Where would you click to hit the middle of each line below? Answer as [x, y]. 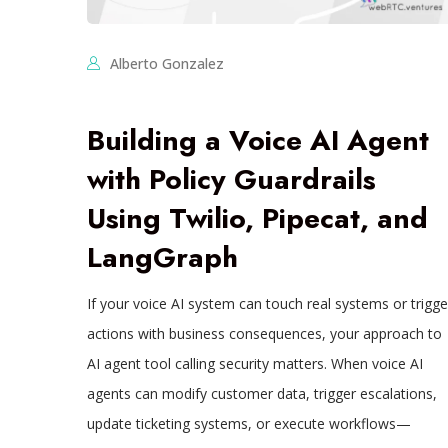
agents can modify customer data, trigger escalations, [261, 394]
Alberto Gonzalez [166, 64]
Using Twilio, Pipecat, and [257, 219]
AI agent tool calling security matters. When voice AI [254, 364]
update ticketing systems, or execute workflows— [248, 424]
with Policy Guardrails [231, 180]
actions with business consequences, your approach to [264, 334]
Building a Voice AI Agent [257, 141]
